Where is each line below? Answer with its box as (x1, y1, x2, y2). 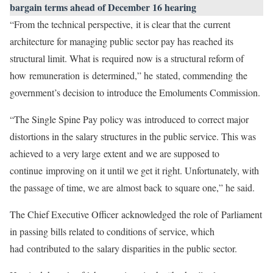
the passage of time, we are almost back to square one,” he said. (10, 181, 258, 194)
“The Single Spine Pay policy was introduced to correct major (10, 113, 249, 126)
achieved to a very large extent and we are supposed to (10, 147, 219, 160)
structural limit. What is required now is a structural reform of (10, 52, 244, 65)
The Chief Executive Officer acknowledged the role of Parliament (10, 208, 262, 221)
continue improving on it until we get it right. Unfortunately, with (10, 164, 259, 177)
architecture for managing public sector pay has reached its (10, 35, 233, 48)
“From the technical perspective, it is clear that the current (10, 18, 230, 30)
